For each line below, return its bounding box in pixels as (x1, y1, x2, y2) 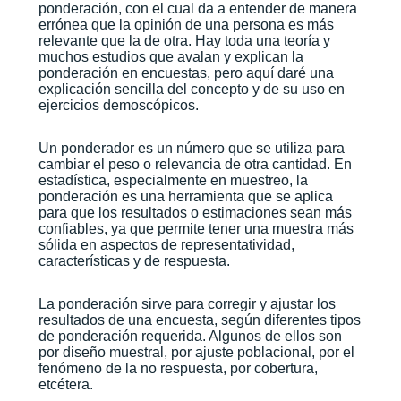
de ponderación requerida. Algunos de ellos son (38, 328, 342, 344)
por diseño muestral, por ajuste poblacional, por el (38, 344, 354, 360)
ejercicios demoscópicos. (38, 97, 199, 113)
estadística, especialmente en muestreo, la (38, 172, 308, 188)
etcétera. (38, 376, 93, 392)
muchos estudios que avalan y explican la (38, 48, 303, 64)
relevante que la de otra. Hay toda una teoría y (38, 32, 330, 48)
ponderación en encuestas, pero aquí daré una (38, 64, 334, 81)
